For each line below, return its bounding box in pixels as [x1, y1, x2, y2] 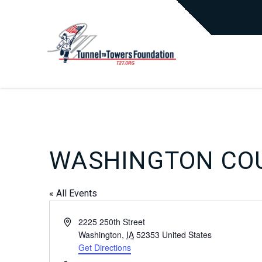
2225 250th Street [78, 216, 146, 227]
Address [63, 215, 94, 227]
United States [162, 229, 212, 240]
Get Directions [78, 242, 132, 253]
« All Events [49, 188, 97, 199]
